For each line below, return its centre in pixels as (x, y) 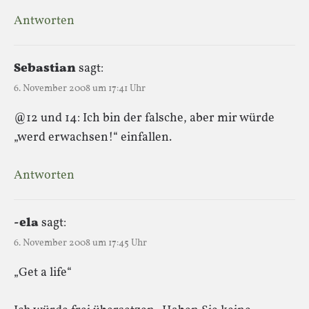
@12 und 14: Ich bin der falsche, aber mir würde (144, 118)
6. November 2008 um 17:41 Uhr (80, 88)
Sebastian (45, 68)
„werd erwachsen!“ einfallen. (93, 137)
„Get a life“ (43, 272)
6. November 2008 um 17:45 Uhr (80, 243)
